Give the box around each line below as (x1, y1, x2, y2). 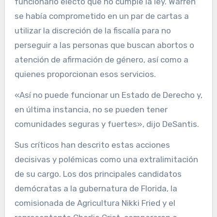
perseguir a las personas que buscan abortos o (14, 40, 194, 50)
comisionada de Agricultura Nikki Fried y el (14, 198, 175, 208)
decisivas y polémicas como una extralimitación (14, 154, 198, 164)
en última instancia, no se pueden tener (14, 104, 168, 114)
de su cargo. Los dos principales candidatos (14, 169, 182, 179)
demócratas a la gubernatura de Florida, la (14, 183, 177, 193)
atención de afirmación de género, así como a (14, 54, 188, 64)
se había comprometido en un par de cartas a (14, 11, 189, 21)
